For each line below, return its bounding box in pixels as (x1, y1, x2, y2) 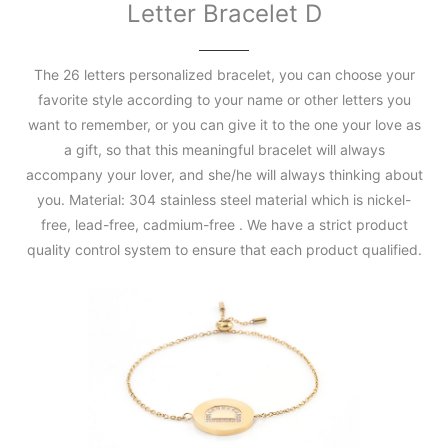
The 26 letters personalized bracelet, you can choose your (33, 66, 415, 84)
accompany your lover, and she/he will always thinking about (25, 166, 423, 184)
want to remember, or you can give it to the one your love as (27, 116, 421, 134)
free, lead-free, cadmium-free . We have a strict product (40, 216, 408, 234)
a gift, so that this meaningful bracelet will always (63, 141, 385, 159)
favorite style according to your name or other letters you (37, 91, 411, 109)
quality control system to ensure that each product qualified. (26, 241, 422, 259)
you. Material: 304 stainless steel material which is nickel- (37, 191, 411, 209)
